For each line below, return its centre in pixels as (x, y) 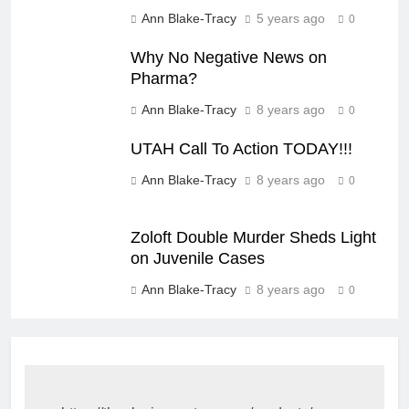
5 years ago (291, 18)
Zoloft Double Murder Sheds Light (253, 237)
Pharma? (164, 78)
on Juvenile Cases (198, 258)
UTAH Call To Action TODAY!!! (241, 148)
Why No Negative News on (229, 57)
